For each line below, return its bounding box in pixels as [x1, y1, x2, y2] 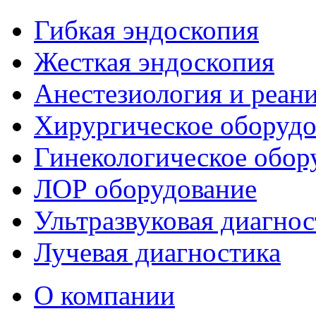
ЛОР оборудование [34, 174, 257, 204]
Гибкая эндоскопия [34, 15, 259, 45]
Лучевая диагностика [34, 237, 281, 267]
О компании [34, 280, 175, 310]
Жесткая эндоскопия [34, 47, 274, 77]
